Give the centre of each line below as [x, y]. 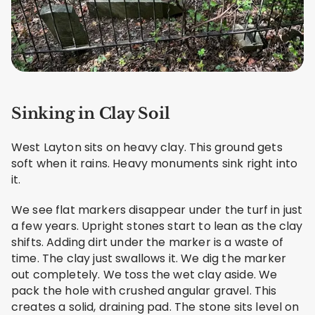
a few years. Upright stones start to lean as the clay [157, 226]
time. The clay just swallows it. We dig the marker [149, 259]
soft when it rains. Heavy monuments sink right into [155, 164]
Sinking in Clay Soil [91, 114]
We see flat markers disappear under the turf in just [157, 210]
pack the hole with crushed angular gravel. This [144, 291]
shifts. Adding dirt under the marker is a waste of [148, 243]
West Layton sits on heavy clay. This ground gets [147, 148]
